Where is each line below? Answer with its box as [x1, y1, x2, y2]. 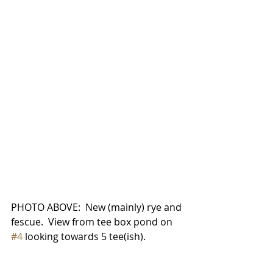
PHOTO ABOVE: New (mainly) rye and [11, 200, 184, 214]
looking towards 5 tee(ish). [23, 229, 146, 243]
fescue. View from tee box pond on [11, 214, 175, 229]
